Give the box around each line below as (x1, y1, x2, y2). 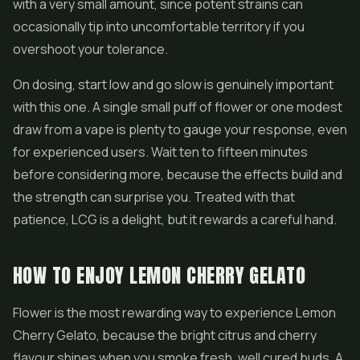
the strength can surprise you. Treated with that (13, 188, 295, 206)
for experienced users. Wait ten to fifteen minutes (13, 143, 308, 161)
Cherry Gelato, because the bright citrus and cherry (13, 326, 317, 344)
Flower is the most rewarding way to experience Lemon (13, 304, 336, 321)
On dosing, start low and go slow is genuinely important (13, 76, 333, 93)
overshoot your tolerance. (13, 40, 168, 58)
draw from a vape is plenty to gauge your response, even (13, 121, 347, 138)
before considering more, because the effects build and (13, 166, 342, 183)
